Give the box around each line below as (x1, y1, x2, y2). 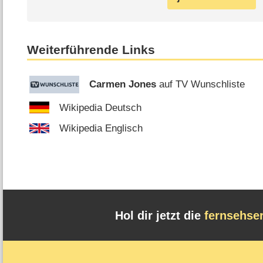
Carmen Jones (89, 79, 157, 90)
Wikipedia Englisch (59, 123, 143, 134)
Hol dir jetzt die (114, 208, 204, 222)
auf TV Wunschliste (156, 79, 245, 90)
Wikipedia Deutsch (59, 102, 142, 113)
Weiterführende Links (27, 43, 156, 58)
